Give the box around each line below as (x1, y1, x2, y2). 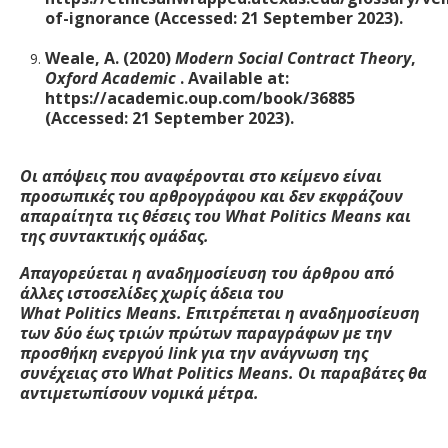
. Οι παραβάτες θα (289, 362, 427, 384)
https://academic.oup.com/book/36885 (45, 87, 355, 109)
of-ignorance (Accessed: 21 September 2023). (45, 7, 403, 29)
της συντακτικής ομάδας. (20, 225, 209, 247)
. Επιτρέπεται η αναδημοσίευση (177, 302, 420, 324)
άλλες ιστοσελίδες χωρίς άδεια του (20, 282, 284, 304)
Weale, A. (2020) (45, 47, 175, 69)
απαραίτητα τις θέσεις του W (20, 205, 239, 227)
